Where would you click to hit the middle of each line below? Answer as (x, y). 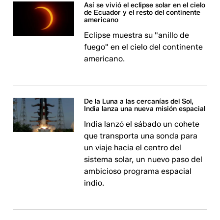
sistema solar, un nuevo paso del (143, 159)
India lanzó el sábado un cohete (142, 124)
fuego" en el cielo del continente (144, 47)
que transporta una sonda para (141, 136)
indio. (94, 183)
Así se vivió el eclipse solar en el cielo (145, 5)
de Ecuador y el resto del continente (142, 13)
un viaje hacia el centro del (133, 148)
